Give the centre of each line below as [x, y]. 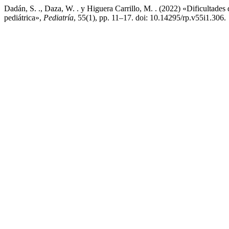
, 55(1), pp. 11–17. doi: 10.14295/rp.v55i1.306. [150, 18]
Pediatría [59, 18]
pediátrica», [24, 18]
